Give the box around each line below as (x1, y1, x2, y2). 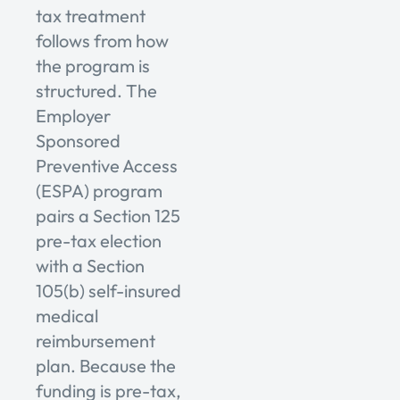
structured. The (36, 79, 157, 103)
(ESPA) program (36, 179, 162, 203)
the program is (36, 54, 150, 78)
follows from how (36, 29, 169, 53)
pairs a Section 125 (36, 204, 180, 228)
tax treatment (36, 4, 146, 28)
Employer (36, 104, 111, 128)
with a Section (36, 254, 145, 278)
